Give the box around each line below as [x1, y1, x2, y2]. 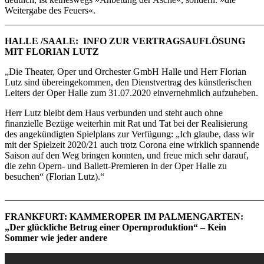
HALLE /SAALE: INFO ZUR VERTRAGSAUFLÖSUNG [5, 35, 245, 46]
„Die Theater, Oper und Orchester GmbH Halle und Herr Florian [5, 66, 246, 77]
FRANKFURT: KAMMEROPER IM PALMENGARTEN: [5, 211, 243, 222]
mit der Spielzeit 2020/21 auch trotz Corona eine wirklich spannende [5, 139, 259, 150]
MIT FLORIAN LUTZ [5, 46, 99, 57]
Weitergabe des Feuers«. [5, 5, 95, 15]
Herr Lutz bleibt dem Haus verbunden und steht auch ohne [5, 107, 223, 118]
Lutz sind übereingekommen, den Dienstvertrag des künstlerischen [5, 77, 252, 87]
